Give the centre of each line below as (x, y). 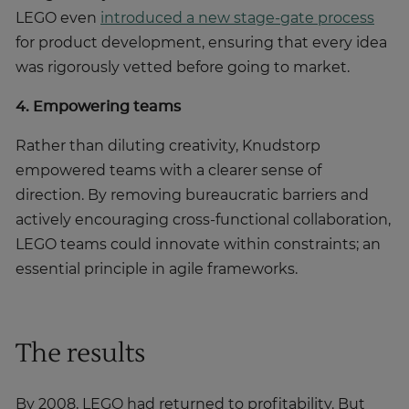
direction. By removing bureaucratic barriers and (192, 196)
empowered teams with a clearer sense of (168, 171)
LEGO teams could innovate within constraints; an (198, 245)
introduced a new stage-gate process (237, 19)
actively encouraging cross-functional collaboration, (203, 220)
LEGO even (58, 19)
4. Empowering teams (98, 107)
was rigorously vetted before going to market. (183, 68)
